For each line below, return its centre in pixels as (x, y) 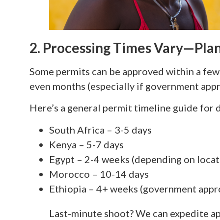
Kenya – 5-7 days (86, 144)
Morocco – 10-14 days (99, 174)
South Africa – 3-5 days (100, 129)
